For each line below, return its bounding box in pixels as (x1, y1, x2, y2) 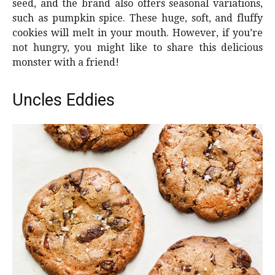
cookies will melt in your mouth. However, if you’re (12, 27, 263, 39)
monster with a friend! (12, 56, 119, 69)
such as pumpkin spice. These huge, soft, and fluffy (12, 12, 263, 25)
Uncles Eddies (12, 90, 115, 110)
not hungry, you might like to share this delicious (12, 42, 263, 54)
